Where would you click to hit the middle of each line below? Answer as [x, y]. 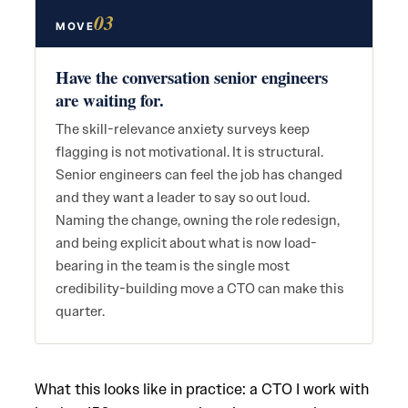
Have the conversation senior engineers [192, 77]
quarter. [80, 311]
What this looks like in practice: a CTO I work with [202, 389]
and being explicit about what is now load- [186, 243]
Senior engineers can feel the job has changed [199, 175]
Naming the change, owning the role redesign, [198, 220]
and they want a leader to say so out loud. [183, 198]
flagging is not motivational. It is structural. [189, 152]
